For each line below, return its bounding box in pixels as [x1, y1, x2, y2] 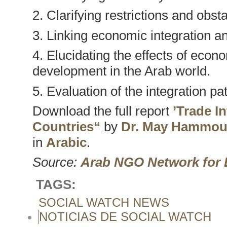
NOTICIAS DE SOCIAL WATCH [39, 209, 211, 223]
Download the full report [32, 103, 173, 119]
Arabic [46, 134, 87, 150]
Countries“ [32, 119, 100, 134]
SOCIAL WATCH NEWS [38, 195, 169, 209]
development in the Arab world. [32, 63, 210, 79]
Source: [32, 155, 81, 170]
